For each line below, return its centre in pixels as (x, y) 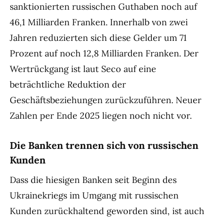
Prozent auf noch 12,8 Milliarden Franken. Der (104, 53)
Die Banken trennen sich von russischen (104, 145)
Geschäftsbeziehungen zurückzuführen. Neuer (106, 100)
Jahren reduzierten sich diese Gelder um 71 (98, 37)
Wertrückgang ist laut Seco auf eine (83, 69)
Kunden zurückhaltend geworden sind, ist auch (107, 211)
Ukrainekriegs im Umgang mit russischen (94, 195)
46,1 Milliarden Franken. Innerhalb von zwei (99, 22)
